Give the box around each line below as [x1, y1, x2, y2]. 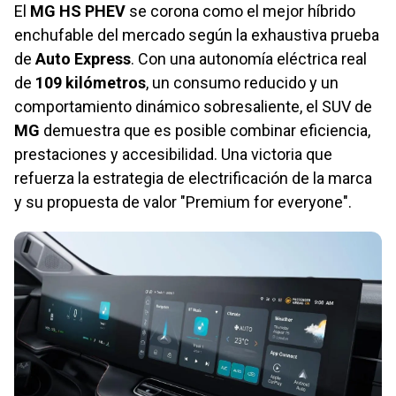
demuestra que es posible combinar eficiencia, [40, 120, 370, 140]
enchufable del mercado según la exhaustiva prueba [14, 25, 379, 44]
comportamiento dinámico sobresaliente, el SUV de [14, 96, 372, 116]
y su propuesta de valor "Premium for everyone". [14, 192, 352, 211]
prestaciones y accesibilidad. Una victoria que [14, 144, 332, 164]
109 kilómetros [35, 72, 146, 92]
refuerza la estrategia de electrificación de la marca [14, 168, 372, 187]
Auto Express [35, 49, 131, 68]
